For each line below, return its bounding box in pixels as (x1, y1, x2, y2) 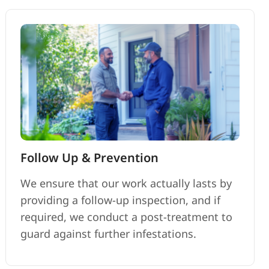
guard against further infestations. (20, 226, 197, 241)
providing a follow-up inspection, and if (20, 192, 221, 207)
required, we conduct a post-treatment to (20, 209, 233, 224)
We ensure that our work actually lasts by (20, 175, 232, 190)
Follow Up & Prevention (20, 149, 159, 166)
